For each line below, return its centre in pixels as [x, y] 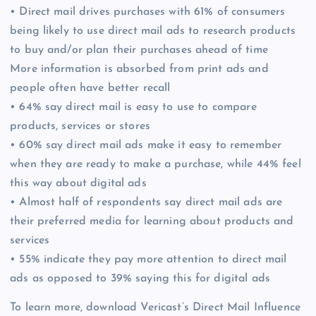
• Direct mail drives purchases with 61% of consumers [148, 12]
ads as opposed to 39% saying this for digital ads [140, 278]
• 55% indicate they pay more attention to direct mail [148, 259]
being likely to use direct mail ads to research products [153, 31]
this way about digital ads [78, 183]
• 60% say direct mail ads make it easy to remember [146, 145]
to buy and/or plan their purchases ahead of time [139, 50]
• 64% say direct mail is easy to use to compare [133, 107]
